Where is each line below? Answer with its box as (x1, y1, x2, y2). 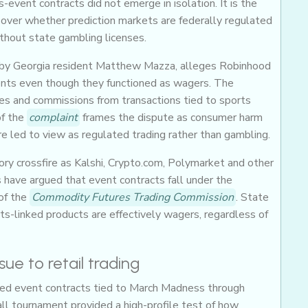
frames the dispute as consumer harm (80, 109, 263, 125)
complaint (29, 109, 78, 125)
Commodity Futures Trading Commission (32, 189, 234, 205)
